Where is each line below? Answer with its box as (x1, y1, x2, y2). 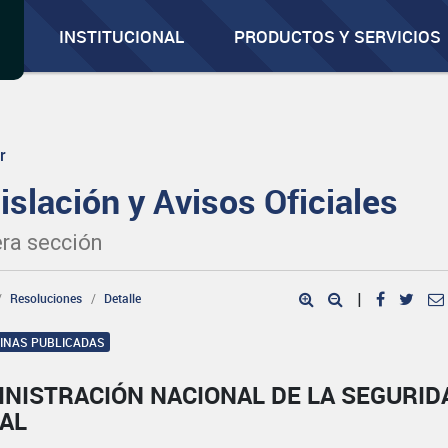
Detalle (104, 290, 142, 306)
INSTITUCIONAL (59, 25, 185, 48)
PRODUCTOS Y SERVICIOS (234, 25, 442, 48)
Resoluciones (10, 290, 83, 306)
